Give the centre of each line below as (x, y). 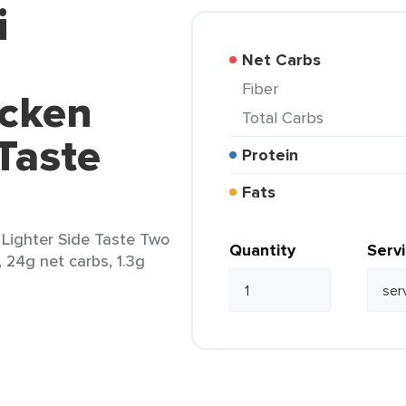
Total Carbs (287, 117)
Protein (275, 155)
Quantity (262, 250)
